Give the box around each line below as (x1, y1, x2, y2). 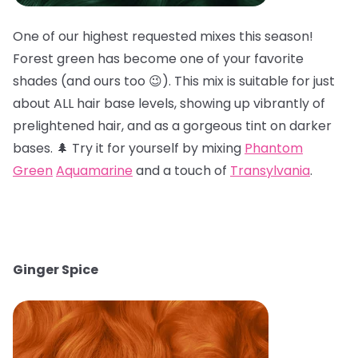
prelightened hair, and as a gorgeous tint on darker (13, 117, 332, 135)
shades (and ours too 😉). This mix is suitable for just (13, 72, 335, 90)
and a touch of (133, 161, 230, 180)
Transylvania (230, 161, 310, 180)
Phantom (245, 139, 303, 157)
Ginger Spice (13, 261, 98, 279)
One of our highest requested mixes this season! (13, 27, 313, 46)
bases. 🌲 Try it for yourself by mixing (13, 139, 245, 157)
